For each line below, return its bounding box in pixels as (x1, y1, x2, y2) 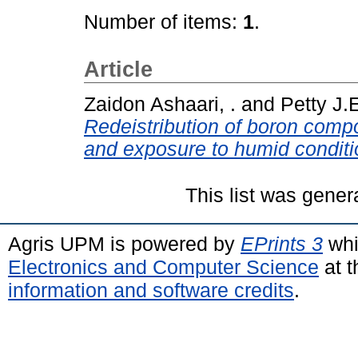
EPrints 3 (241, 232, 323, 255)
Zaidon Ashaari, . (84, 93, 236, 115)
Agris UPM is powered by (8, 232, 241, 255)
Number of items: (84, 11, 243, 33)
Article (84, 58, 153, 82)
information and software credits (8, 278, 294, 301)
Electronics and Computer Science (8, 255, 319, 278)
